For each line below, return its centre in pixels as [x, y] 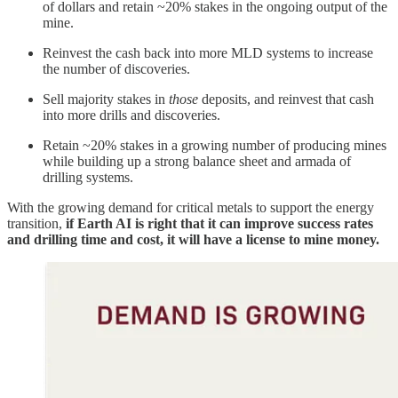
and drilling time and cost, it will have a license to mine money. [195, 239]
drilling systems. [90, 177]
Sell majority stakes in [106, 99]
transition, [36, 223]
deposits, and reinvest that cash [286, 99]
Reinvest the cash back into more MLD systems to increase [208, 52]
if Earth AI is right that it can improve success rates [219, 223]
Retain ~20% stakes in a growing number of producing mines [215, 145]
